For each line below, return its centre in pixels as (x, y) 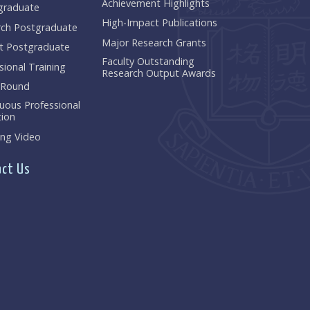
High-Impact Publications (160, 23)
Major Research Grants (154, 42)
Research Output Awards (159, 73)
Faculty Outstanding (148, 61)
